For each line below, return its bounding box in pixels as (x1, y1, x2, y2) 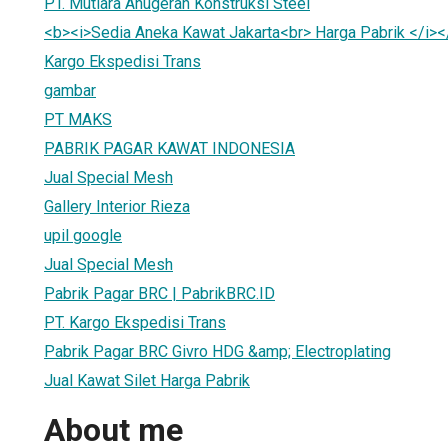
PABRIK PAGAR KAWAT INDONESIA (44, 138, 295, 158)
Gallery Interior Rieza (44, 196, 190, 216)
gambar (44, 80, 96, 100)
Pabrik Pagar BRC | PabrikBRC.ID (44, 283, 275, 303)
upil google (44, 225, 122, 245)
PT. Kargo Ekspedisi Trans (44, 312, 226, 332)
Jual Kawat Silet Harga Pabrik (44, 370, 250, 390)
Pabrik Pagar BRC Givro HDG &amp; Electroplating (44, 341, 391, 361)
